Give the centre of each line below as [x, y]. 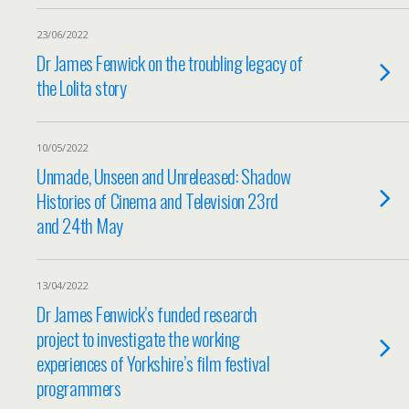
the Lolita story [82, 87]
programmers [79, 388]
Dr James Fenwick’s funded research [147, 314]
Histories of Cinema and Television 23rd [157, 200]
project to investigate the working [138, 338]
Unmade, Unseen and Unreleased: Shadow [164, 176]
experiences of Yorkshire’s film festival [153, 363]
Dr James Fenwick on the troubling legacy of [170, 63]
